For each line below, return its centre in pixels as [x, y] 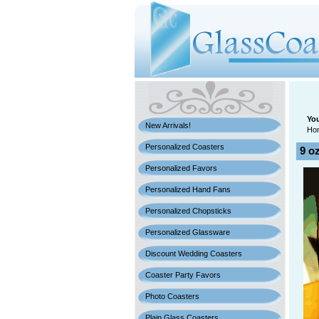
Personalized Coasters [185, 147]
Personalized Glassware [188, 232]
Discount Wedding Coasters [194, 253]
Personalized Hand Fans [188, 189]
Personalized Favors [181, 168]
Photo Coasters [172, 296]
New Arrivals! [168, 125]
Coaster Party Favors [183, 275]
